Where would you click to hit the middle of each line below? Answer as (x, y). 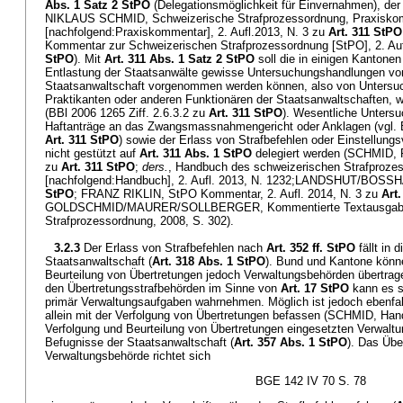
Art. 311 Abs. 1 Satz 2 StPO (179, 59)
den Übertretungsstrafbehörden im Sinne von (163, 288)
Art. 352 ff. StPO (311, 248)
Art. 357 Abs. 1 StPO (291, 342)
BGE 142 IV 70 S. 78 (311, 381)
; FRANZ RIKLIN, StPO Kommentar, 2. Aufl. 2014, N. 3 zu (228, 194)
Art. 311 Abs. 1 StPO (196, 153)
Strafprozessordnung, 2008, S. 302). (139, 221)
